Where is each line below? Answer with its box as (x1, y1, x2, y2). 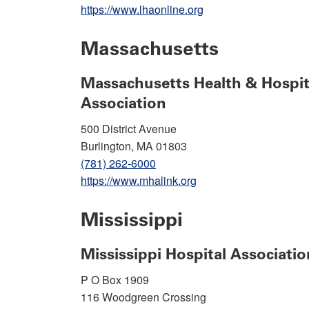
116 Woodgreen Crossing (81, 288, 206, 305)
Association (81, 93, 166, 112)
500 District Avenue (81, 120, 177, 137)
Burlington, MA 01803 (81, 137, 187, 154)
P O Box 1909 (81, 271, 149, 288)
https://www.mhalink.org (81, 172, 197, 188)
